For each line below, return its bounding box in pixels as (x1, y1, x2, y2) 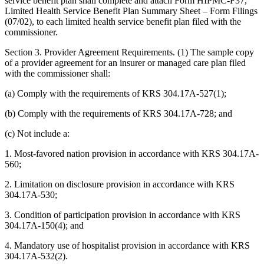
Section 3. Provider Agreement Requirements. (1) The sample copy (5, 47, 254, 57)
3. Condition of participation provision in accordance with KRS (5, 209, 240, 220)
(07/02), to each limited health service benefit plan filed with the (5, 16, 241, 27)
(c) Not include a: (5, 128, 70, 138)
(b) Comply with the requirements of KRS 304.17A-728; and (5, 108, 232, 118)
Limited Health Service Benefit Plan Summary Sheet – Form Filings (5, 5, 258, 16)
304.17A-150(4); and (5, 220, 84, 230)
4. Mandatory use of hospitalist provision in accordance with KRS (5, 240, 250, 250)
